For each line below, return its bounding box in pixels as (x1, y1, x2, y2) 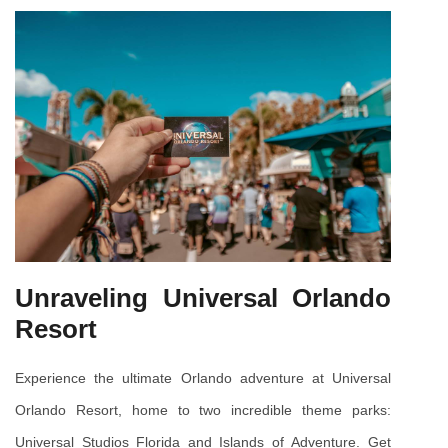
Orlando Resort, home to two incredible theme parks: (15, 401, 391, 418)
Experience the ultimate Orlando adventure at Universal (15, 369, 391, 386)
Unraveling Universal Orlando (15, 282, 391, 313)
